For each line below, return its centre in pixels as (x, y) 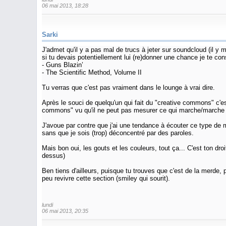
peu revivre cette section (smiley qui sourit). (106, 178)
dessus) (53, 155)
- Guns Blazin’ (63, 65)
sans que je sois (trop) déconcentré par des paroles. (118, 133)
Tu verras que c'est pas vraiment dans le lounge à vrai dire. (128, 87)
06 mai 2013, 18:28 (65, 5)
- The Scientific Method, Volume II (92, 72)
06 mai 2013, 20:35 (65, 211)
